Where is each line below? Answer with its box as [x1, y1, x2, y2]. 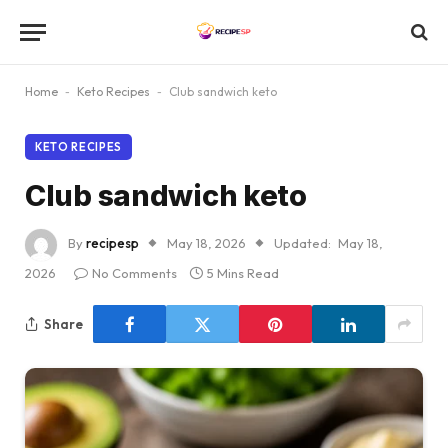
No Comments [92, 265, 177, 281]
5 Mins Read [207, 265, 279, 281]
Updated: [274, 235, 331, 252]
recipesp [86, 235, 139, 252]
